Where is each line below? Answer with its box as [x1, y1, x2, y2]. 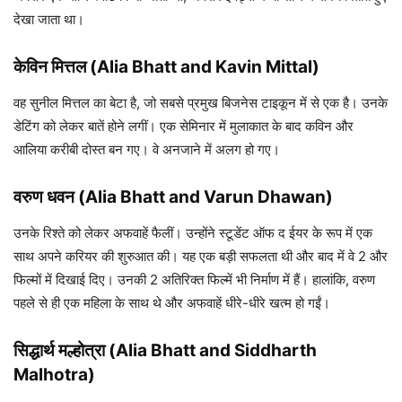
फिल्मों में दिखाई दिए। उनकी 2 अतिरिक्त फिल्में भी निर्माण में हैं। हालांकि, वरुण [13, 271, 375, 289]
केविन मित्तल [13, 57, 86, 78]
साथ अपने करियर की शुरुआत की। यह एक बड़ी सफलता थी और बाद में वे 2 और [13, 248, 388, 266]
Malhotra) [13, 364, 95, 386]
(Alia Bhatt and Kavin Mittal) [90, 57, 319, 78]
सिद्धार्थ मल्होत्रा [13, 340, 105, 362]
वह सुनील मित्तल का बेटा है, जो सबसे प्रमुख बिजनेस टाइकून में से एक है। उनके [13, 94, 388, 112]
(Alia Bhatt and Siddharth [109, 340, 317, 362]
